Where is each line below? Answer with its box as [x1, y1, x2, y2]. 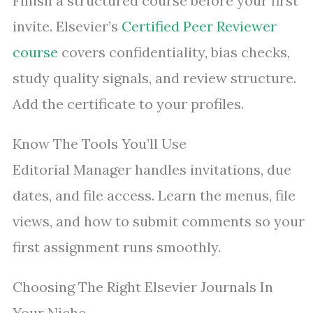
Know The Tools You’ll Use [13, 135, 187, 153]
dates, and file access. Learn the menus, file [13, 187, 296, 205]
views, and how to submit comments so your [13, 212, 305, 231]
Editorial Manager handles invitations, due [13, 161, 291, 179]
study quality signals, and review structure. [13, 69, 296, 87]
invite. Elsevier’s [13, 17, 122, 36]
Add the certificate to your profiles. [13, 95, 244, 113]
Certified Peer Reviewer [122, 17, 277, 36]
